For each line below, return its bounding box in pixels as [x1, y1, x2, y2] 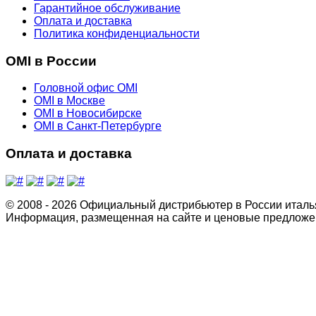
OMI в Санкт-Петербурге [34, 120, 162, 133]
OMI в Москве [34, 95, 105, 107]
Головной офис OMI [34, 82, 138, 95]
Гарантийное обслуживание [34, 1, 181, 14]
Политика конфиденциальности [34, 27, 200, 39]
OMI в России [6, 53, 97, 68]
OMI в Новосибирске [34, 107, 142, 120]
